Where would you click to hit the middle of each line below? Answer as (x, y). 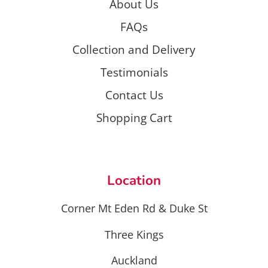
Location (134, 180)
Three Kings (134, 234)
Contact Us (134, 95)
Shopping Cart (134, 117)
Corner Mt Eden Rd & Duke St (134, 208)
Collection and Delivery (134, 49)
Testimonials (134, 72)
